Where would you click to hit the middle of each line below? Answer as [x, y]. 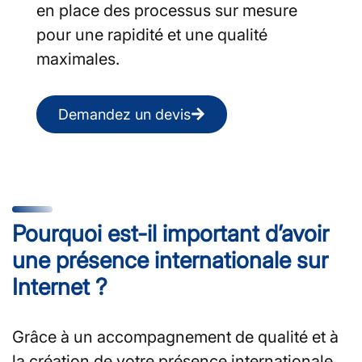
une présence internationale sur [170, 260]
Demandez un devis [124, 114]
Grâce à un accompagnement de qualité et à [175, 337]
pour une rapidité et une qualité [152, 34]
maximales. [80, 59]
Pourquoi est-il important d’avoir [170, 233]
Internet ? [60, 286]
